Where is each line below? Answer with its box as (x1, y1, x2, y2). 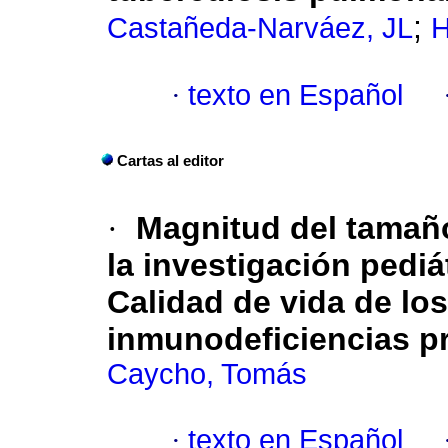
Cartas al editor (117, 153, 224, 170)
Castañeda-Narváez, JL (107, 12, 413, 45)
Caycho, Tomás (107, 358, 307, 391)
